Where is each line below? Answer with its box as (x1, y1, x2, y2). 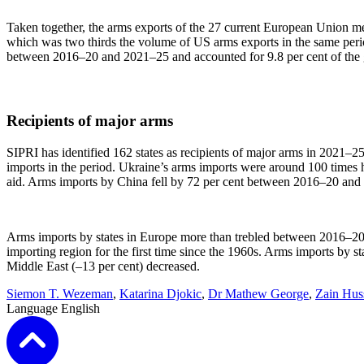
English (61, 301, 100, 315)
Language (6, 301, 61, 315)
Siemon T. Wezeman (6, 287, 113, 301)
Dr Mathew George (208, 287, 309, 301)
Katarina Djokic (119, 287, 201, 301)
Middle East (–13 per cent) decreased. (6, 259, 200, 273)
